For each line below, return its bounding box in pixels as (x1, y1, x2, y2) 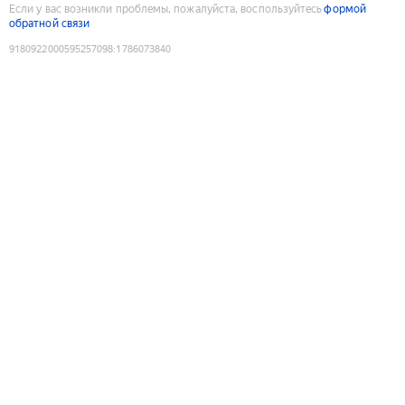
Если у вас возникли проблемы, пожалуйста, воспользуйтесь (9, 2, 323, 15)
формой (324, 2, 366, 15)
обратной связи (9, 16, 90, 30)
